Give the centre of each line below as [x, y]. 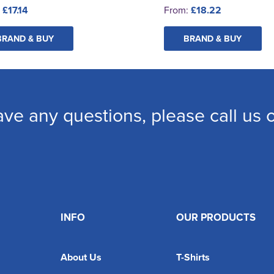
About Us [81, 257]
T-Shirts [193, 257]
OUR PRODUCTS [216, 217]
